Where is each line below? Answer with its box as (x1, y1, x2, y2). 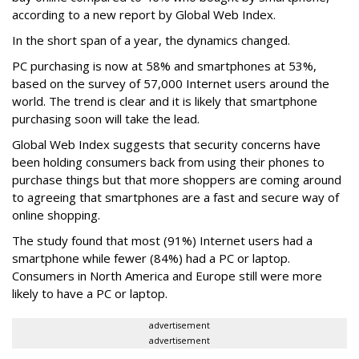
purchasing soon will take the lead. (12, 110, 200, 127)
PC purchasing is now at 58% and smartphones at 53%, (12, 57, 317, 74)
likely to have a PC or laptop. (12, 284, 167, 301)
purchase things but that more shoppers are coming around (12, 171, 341, 188)
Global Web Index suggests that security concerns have (12, 135, 321, 152)
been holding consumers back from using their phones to (12, 153, 325, 170)
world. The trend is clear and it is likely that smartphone (12, 92, 317, 109)
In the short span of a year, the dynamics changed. (12, 31, 290, 48)
